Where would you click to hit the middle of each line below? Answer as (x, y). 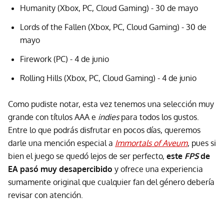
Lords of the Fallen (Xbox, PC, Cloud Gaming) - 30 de (113, 27)
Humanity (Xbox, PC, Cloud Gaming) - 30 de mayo (109, 8)
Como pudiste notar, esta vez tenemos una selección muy (111, 104)
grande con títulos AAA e (53, 117)
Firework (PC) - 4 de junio (64, 59)
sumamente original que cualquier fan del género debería (111, 182)
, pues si (202, 143)
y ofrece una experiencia (158, 169)
